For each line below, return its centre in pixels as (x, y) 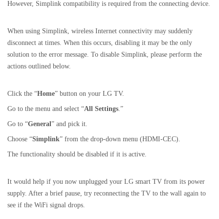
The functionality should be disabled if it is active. (77, 154)
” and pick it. (69, 124)
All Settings (101, 109)
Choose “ (20, 139)
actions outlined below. (39, 66)
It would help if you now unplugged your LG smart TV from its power (106, 182)
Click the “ (22, 94)
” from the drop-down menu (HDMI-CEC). (120, 139)
